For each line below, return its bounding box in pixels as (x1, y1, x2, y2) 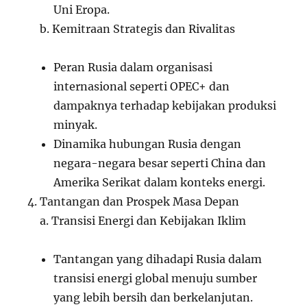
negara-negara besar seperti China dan (53, 156, 267, 170)
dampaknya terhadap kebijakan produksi (53, 99, 277, 112)
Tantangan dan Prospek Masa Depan (40, 195, 240, 208)
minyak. (53, 118, 98, 132)
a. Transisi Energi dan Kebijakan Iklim (40, 214, 247, 228)
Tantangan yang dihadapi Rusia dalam (53, 252, 262, 266)
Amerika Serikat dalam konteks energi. (53, 175, 266, 189)
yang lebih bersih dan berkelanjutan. (53, 291, 254, 304)
